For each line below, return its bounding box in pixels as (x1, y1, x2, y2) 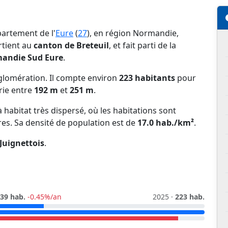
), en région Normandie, (87, 27, 179, 39)
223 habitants (119, 72, 175, 84)
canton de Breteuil (34, 40, 109, 51)
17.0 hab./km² (137, 117, 194, 129)
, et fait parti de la (109, 40, 176, 51)
